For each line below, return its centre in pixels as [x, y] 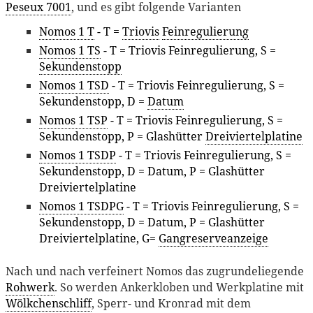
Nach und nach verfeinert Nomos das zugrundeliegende [155, 271]
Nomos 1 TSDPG [81, 206]
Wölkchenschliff [49, 304]
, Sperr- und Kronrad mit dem [171, 304]
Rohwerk [30, 287]
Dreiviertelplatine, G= [99, 238]
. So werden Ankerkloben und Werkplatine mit [179, 287]
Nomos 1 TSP [73, 120]
